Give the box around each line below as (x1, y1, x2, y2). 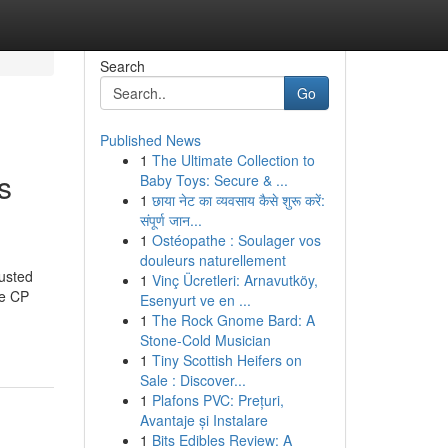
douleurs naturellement (139, 250, 286, 270)
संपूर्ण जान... (139, 210, 202, 230)
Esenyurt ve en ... (139, 290, 251, 310)
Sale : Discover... (139, 370, 246, 390)
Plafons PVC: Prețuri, (151, 390, 284, 410)
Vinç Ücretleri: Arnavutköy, (151, 270, 318, 290)
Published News (99, 130, 201, 150)
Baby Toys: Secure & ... (139, 170, 288, 190)
